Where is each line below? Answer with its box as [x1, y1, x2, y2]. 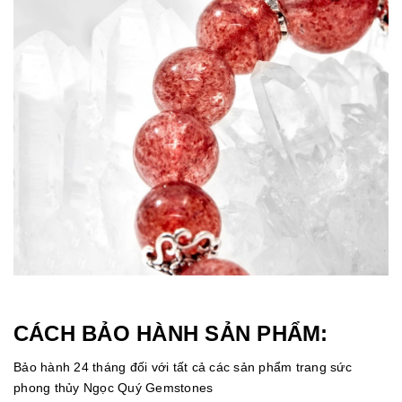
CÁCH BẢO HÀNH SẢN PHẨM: [13, 321, 328, 346]
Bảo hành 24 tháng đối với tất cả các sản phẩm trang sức [13, 360, 352, 375]
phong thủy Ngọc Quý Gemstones [13, 380, 214, 396]
